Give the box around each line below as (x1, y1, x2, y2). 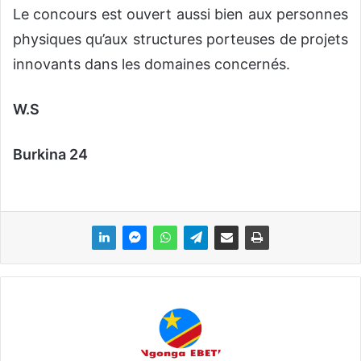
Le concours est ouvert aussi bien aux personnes (13, 6, 348, 23)
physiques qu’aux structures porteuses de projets (13, 31, 348, 48)
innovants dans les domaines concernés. (13, 56, 290, 73)
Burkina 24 (13, 146, 88, 164)
